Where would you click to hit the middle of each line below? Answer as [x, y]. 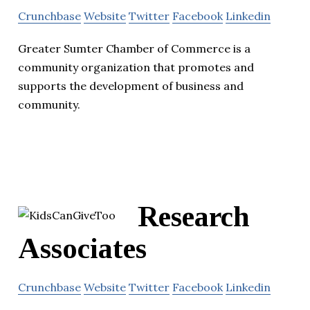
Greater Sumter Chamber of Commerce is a [134, 48]
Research [194, 217]
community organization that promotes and [136, 67]
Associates [82, 249]
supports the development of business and [131, 85]
